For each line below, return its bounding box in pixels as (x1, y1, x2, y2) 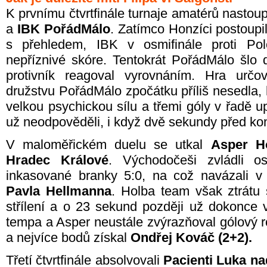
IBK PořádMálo (17, 21, 110, 36)
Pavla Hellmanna (6, 184, 111, 198)
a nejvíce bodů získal (6, 230, 131, 245)
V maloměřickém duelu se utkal (6, 137, 211, 152)
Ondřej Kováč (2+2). (131, 230, 252, 245)
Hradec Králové (6, 153, 108, 167)
